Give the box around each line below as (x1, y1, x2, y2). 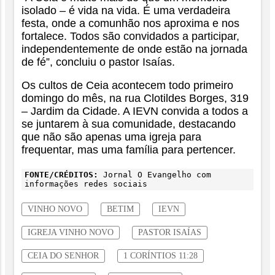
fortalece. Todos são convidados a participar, (21, 29, 239, 42)
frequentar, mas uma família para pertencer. (21, 144, 236, 157)
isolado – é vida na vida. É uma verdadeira (21, 4, 230, 17)
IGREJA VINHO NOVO (28, 227, 114, 238)
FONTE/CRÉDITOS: (25, 170, 98, 180)
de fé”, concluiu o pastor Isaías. (21, 55, 175, 68)
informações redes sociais (25, 179, 147, 189)
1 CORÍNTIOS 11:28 (123, 250, 198, 261)
